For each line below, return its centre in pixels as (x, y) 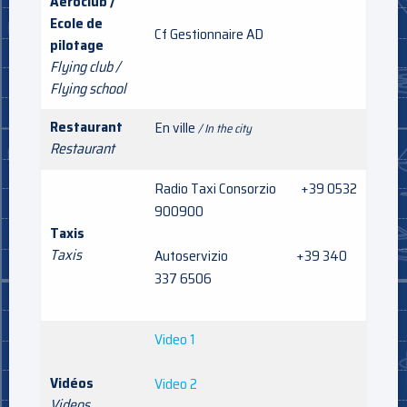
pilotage (77, 45)
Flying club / (85, 66)
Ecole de (76, 23)
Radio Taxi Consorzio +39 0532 (256, 188)
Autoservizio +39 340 (251, 255)
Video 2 (176, 383)
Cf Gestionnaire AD (209, 34)
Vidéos (72, 382)
